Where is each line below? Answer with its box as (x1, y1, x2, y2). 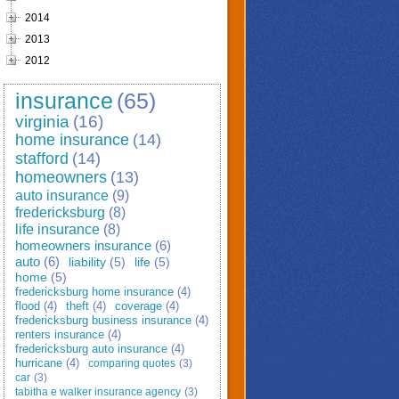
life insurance (15, 222, 100, 237)
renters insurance (15, 328, 104, 341)
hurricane (15, 356, 62, 370)
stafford (15, 150, 69, 167)
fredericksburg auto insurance (15, 342, 167, 355)
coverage (115, 299, 162, 313)
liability (69, 255, 106, 269)
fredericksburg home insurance (15, 285, 174, 298)
